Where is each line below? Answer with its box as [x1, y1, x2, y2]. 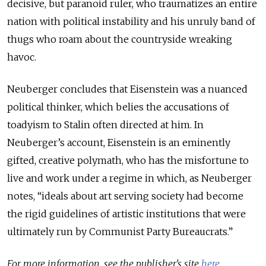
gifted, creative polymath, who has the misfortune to [7, 154, 249, 166]
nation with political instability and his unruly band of [7, 15, 255, 27]
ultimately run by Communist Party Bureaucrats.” [7, 225, 233, 237]
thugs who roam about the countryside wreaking [7, 33, 232, 45]
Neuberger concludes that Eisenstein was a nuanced [7, 83, 248, 95]
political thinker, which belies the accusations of [7, 100, 229, 113]
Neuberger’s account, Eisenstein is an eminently [7, 136, 230, 148]
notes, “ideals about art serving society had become [7, 189, 243, 202]
